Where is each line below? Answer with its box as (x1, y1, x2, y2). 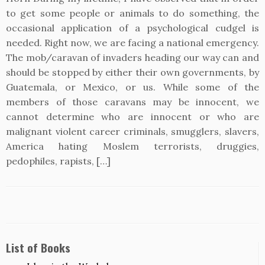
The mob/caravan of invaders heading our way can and (6, 51, 259, 63)
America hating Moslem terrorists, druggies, (6, 140, 259, 152)
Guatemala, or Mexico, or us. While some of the (6, 81, 259, 93)
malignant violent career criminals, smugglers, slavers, (6, 125, 259, 137)
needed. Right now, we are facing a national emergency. (6, 37, 259, 49)
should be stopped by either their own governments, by (6, 66, 259, 78)
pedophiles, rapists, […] (6, 155, 111, 167)
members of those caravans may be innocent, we (6, 96, 259, 108)
